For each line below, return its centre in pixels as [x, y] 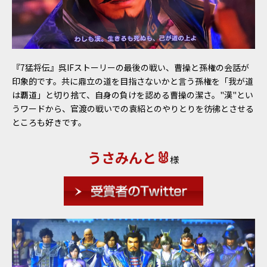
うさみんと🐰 [129, 158]
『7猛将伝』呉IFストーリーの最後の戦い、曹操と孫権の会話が [130, 68]
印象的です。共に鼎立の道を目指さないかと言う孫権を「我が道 [132, 81]
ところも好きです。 [49, 122]
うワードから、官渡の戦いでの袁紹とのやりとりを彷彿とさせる [133, 109]
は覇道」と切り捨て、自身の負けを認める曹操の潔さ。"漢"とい [132, 95]
